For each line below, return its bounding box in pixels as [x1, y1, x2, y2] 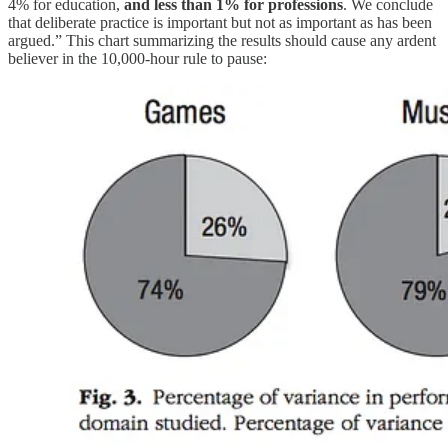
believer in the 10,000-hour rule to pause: [8, 50, 267, 68]
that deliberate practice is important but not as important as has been [8, 14, 432, 32]
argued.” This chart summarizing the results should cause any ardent [8, 32, 436, 50]
